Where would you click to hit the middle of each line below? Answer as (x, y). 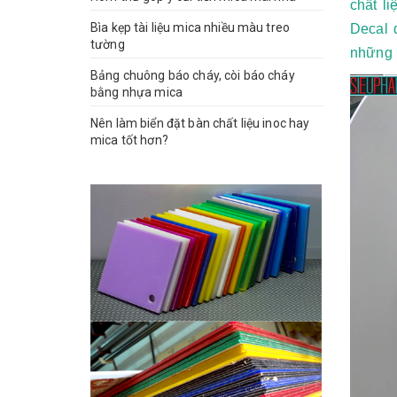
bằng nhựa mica (136, 92)
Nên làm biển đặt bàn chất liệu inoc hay (200, 123)
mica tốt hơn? (129, 140)
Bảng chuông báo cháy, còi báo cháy (193, 75)
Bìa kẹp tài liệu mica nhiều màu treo (191, 27)
